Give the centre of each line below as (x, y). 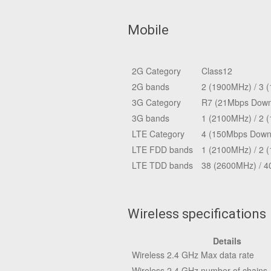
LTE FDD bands (162, 149)
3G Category (156, 102)
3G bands (151, 118)
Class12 (217, 71)
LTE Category (158, 134)
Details (227, 241)
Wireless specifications (197, 214)
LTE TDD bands (162, 165)
